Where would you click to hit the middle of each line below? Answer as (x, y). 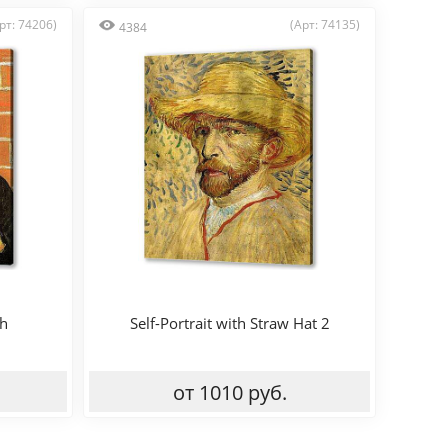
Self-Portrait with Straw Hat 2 (229, 323)
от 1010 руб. (229, 392)
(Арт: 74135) (325, 24)
